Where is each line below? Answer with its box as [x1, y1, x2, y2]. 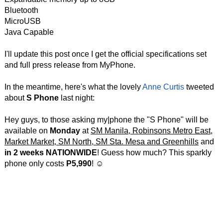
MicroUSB [4, 17, 41, 25]
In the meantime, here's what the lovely [4, 83, 142, 91]
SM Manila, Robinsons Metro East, [90, 126, 213, 135]
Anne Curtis [142, 83, 184, 91]
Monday [49, 126, 80, 135]
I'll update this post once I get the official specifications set [4, 50, 207, 58]
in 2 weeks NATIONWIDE [4, 148, 97, 157]
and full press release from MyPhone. [4, 61, 135, 69]
